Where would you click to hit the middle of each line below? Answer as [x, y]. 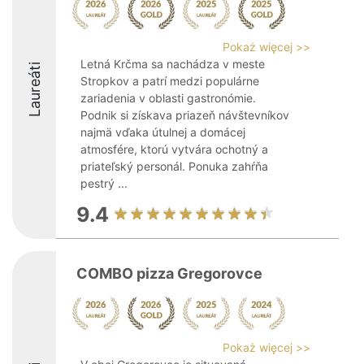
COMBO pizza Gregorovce [169, 273]
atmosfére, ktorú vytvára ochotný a [174, 149]
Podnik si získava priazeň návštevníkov [185, 115]
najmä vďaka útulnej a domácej [163, 132]
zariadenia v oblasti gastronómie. [168, 98]
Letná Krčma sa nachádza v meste [173, 64]
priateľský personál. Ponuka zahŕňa [174, 166]
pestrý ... [104, 183]
